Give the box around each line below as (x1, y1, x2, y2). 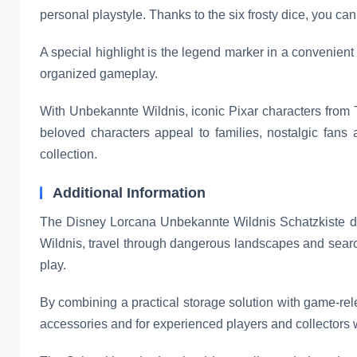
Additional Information (53, 184, 206, 201)
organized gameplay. (40, 66, 158, 80)
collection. (40, 147, 97, 161)
